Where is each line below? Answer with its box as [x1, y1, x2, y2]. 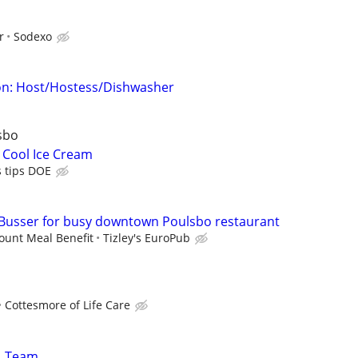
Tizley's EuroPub [103, 230, 190, 246]
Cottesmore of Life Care [5, 297, 130, 313]
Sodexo [14, 28, 52, 44]
